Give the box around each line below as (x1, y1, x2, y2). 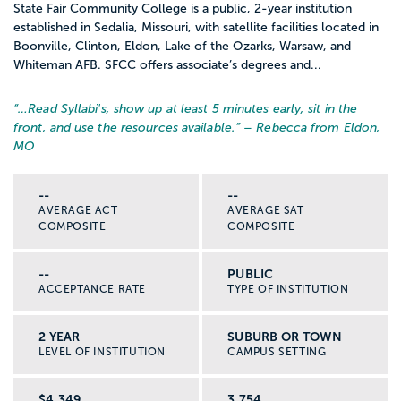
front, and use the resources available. (13, 121, 235, 135)
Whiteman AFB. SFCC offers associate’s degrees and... (13, 58, 321, 73)
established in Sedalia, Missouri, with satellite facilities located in (13, 21, 379, 35)
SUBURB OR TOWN (227, 329, 343, 345)
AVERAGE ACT (38, 204, 118, 218)
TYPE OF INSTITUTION (227, 283, 349, 296)
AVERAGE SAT (227, 204, 304, 218)
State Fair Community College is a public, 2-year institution (13, 2, 352, 16)
